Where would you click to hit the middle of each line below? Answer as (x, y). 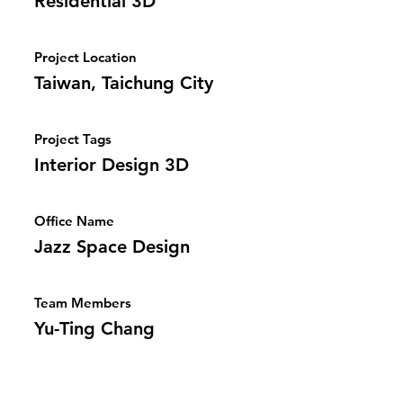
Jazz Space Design (112, 246)
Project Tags (73, 139)
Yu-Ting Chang (94, 328)
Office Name (74, 221)
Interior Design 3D (112, 165)
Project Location (85, 57)
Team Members (83, 303)
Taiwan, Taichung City (124, 83)
